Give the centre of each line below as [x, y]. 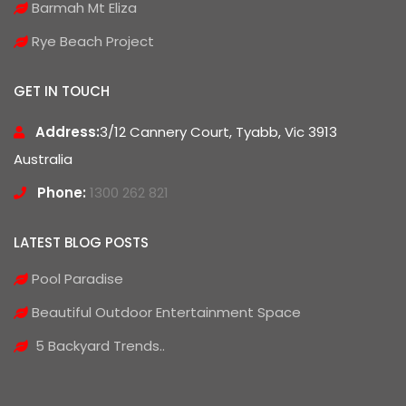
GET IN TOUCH [62, 91]
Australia [43, 159]
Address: [68, 131]
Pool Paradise [76, 278]
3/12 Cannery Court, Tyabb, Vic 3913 [218, 131]
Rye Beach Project [91, 41]
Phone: [62, 192]
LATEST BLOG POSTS [81, 242]
